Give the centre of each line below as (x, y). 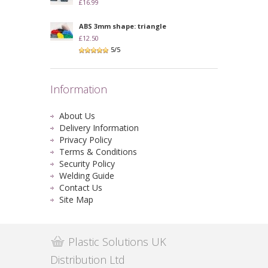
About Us (77, 115)
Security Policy (87, 163)
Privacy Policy (86, 139)
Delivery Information (99, 127)
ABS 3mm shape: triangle (123, 26)
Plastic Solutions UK (117, 241)
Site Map (76, 199)
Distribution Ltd (88, 259)
